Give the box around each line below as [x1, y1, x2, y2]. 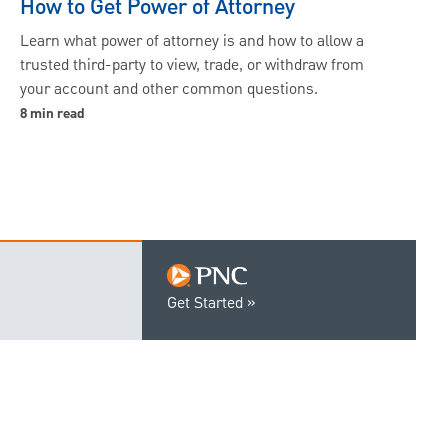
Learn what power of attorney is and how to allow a [19, 30, 364, 55]
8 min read [19, 103, 85, 126]
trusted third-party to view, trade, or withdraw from [19, 54, 364, 79]
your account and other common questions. [19, 78, 318, 103]
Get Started [167, 292, 243, 317]
